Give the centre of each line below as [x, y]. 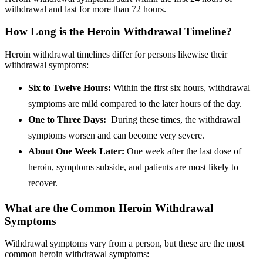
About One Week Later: [76, 151]
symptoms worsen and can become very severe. [116, 135]
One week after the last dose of [183, 151]
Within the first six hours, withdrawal [182, 87]
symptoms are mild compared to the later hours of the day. [135, 103]
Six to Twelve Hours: [71, 87]
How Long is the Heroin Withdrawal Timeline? [118, 32]
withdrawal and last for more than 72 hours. [85, 9]
